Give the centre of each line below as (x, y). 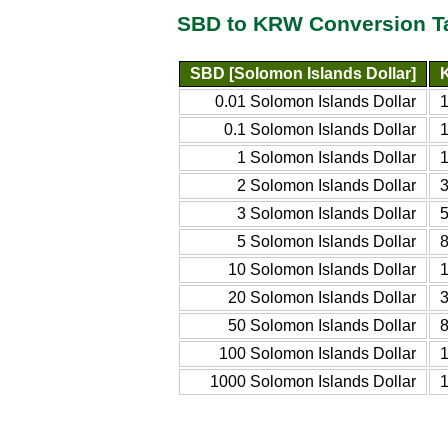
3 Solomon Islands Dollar (326, 213)
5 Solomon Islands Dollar (326, 241)
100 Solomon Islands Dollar (317, 353)
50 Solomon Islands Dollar (322, 325)
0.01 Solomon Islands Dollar (315, 101)
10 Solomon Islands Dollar (322, 269)
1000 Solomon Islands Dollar (313, 381)
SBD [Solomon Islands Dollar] (303, 73)
